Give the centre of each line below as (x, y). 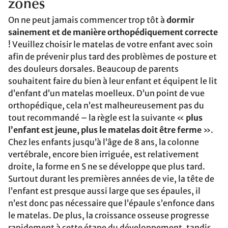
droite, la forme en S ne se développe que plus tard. (107, 166)
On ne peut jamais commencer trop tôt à (87, 20)
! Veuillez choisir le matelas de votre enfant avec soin (110, 44)
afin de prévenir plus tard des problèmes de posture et (112, 56)
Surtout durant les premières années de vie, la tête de (111, 179)
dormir (180, 20)
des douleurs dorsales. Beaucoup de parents (93, 69)
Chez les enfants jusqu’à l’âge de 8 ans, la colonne (104, 142)
